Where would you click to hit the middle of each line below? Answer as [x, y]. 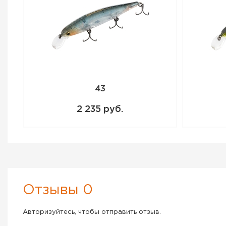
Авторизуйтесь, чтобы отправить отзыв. [92, 212]
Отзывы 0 [58, 190]
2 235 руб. [100, 109]
